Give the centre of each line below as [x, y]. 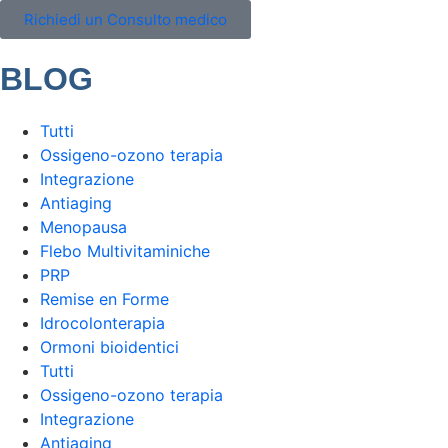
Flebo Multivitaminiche [125, 251]
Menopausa [83, 227]
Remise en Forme [104, 299]
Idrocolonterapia [102, 323]
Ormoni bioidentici [109, 347]
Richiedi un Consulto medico [125, 19]
